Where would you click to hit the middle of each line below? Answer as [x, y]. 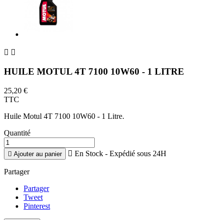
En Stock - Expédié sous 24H [121, 154]
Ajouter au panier [38, 154]
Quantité [17, 133]
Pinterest [37, 206]
